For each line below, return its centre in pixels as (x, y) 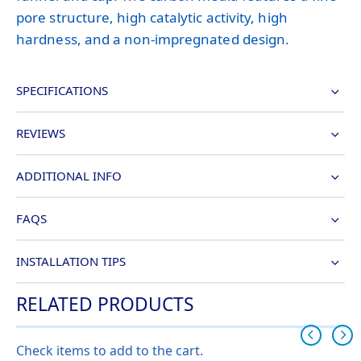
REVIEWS (41, 133)
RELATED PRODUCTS (105, 304)
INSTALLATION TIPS (71, 261)
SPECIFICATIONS (62, 90)
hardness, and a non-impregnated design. (153, 39)
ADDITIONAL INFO (69, 175)
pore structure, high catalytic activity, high (152, 17)
